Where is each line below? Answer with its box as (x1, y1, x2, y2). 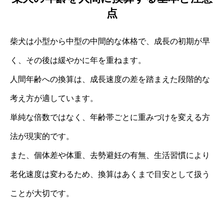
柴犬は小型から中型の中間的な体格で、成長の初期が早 (10, 36, 210, 45)
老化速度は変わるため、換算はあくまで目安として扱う (10, 169, 210, 178)
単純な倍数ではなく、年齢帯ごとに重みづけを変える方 (10, 112, 210, 121)
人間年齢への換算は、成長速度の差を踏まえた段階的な (10, 74, 210, 83)
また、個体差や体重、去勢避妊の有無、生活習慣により (10, 150, 210, 159)
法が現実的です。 (10, 131, 74, 140)
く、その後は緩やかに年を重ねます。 (10, 55, 146, 64)
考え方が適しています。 (10, 93, 98, 102)
